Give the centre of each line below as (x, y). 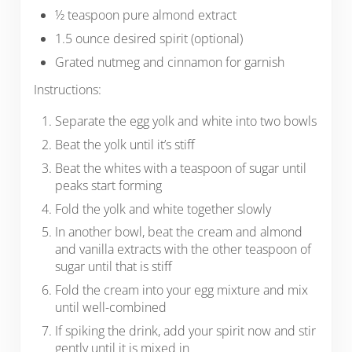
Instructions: (69, 90)
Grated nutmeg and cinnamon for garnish (172, 62)
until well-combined (113, 308)
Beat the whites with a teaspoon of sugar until (181, 168)
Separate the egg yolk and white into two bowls (186, 121)
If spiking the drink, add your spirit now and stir (186, 331)
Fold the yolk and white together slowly (163, 209)
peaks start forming (109, 185)
